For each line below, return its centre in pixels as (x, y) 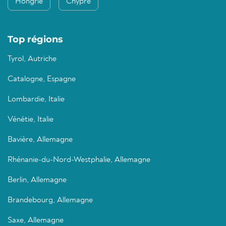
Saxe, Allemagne (36, 221)
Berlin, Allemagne (37, 180)
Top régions (35, 40)
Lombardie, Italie (36, 100)
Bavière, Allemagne (40, 140)
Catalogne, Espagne (42, 79)
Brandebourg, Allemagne (50, 201)
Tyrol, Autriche (32, 59)
